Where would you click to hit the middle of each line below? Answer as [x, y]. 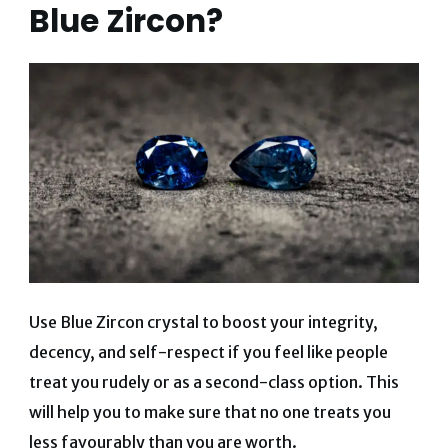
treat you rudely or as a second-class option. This [213, 382]
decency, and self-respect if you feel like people [208, 352]
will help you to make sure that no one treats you [209, 412]
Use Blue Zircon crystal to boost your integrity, [203, 322]
